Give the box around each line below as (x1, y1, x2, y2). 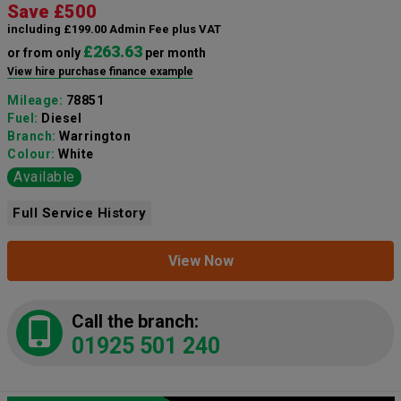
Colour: (7, 146, 58, 161)
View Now (167, 252, 234, 269)
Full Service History (13, 204, 146, 221)
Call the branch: (72, 310, 199, 332)
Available (13, 167, 75, 185)
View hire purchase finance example (7, 64, 193, 78)
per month (142, 45, 206, 60)
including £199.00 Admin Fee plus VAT (7, 21, 221, 36)
